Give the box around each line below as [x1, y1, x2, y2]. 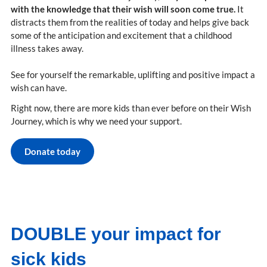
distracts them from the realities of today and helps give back [11, 17, 249, 28]
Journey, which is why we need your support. [11, 116, 182, 127]
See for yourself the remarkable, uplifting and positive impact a [11, 69, 255, 80]
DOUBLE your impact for [11, 224, 221, 244]
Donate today [24, 146, 80, 157]
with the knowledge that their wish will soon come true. [11, 4, 237, 15]
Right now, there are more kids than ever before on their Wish [11, 103, 251, 114]
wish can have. [11, 82, 67, 94]
